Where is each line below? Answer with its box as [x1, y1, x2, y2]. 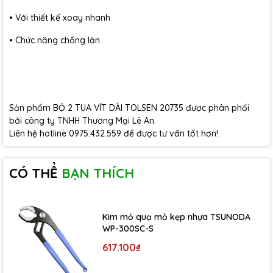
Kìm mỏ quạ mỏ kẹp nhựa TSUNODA [102, 211, 251, 222]
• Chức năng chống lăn [9, 35, 100, 46]
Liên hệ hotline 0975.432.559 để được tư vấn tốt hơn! [9, 128, 218, 139]
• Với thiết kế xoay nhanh [9, 12, 110, 23]
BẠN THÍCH [62, 165, 134, 182]
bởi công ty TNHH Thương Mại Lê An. [9, 115, 156, 126]
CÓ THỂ [9, 165, 62, 182]
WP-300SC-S [102, 222, 154, 234]
